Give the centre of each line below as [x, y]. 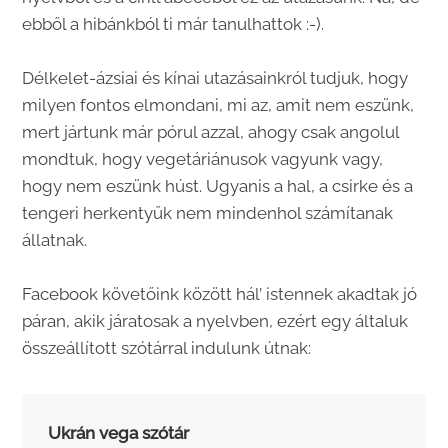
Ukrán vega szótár [119, 433]
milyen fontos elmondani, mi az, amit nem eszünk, [218, 105]
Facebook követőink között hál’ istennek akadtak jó [220, 294]
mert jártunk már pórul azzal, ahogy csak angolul [211, 132]
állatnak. [55, 240]
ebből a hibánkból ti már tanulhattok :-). [173, 24]
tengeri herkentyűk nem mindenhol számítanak [208, 213]
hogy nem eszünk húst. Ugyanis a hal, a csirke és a [218, 186]
